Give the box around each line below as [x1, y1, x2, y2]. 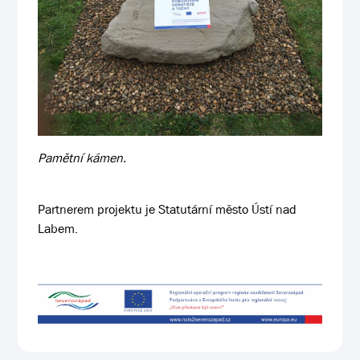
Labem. [38, 219, 79, 237]
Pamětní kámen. [38, 149, 127, 166]
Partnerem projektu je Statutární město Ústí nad [38, 200, 297, 218]
